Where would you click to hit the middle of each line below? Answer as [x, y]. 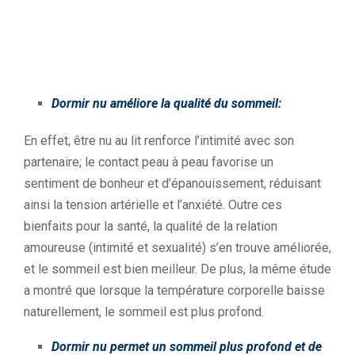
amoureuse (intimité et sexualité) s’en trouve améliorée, [177, 248]
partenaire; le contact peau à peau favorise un [149, 162]
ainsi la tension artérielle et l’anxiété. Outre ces [153, 205]
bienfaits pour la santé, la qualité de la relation [151, 226]
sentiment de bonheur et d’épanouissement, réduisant [172, 183]
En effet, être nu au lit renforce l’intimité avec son [159, 141]
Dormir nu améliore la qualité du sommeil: [166, 103]
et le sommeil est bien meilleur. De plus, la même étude [177, 269]
